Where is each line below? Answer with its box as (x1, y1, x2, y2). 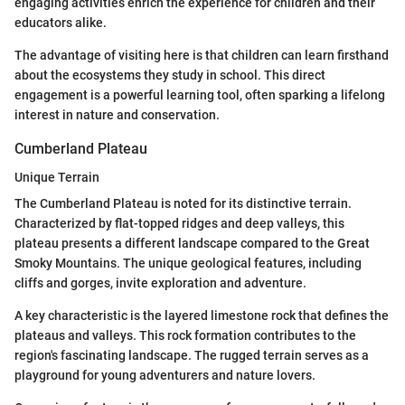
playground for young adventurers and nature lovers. (14, 368, 316, 383)
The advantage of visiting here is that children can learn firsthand (14, 48, 389, 63)
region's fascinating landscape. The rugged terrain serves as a (14, 348, 369, 363)
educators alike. (14, 15, 107, 31)
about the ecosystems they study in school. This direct (14, 68, 325, 83)
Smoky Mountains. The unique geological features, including (14, 256, 362, 271)
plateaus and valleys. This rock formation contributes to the (14, 328, 356, 344)
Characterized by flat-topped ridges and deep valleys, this (14, 216, 344, 231)
